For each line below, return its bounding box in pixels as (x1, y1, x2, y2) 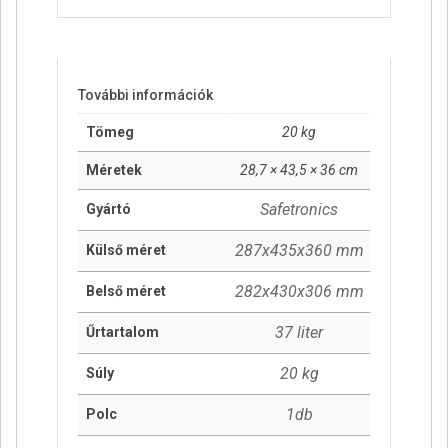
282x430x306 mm (234, 282, 364, 302)
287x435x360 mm (234, 241, 364, 261)
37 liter (275, 323, 323, 343)
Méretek (86, 162, 142, 179)
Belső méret (86, 283, 166, 300)
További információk (78, 87, 213, 104)
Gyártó (86, 201, 131, 218)
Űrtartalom (86, 324, 159, 341)
